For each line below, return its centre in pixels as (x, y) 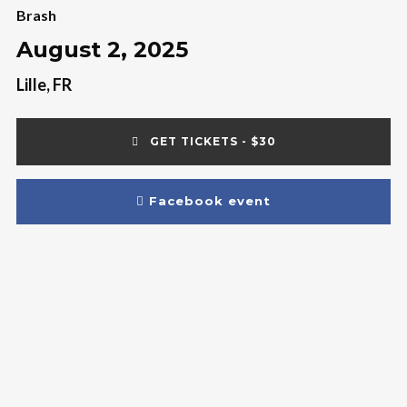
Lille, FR (44, 84)
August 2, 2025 (102, 50)
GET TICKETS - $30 (211, 141)
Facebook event (210, 201)
